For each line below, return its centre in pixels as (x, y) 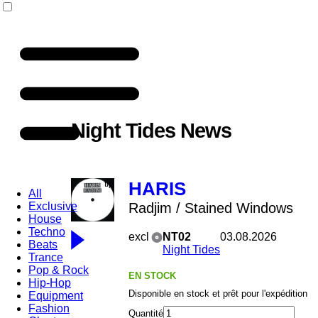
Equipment (56, 296)
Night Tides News (151, 131)
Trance (46, 257)
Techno (47, 232)
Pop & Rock (59, 270)
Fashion (49, 308)
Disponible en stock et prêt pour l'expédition (218, 294)
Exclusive (53, 206)
